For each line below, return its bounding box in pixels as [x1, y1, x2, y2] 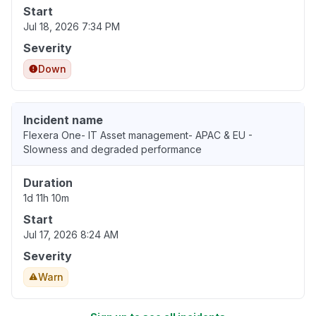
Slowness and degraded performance [23, 143, 202, 156]
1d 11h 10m [23, 192, 69, 205]
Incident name [23, 113, 103, 128]
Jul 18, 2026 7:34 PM [23, 20, 120, 33]
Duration [23, 176, 73, 190]
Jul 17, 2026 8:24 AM [23, 229, 119, 241]
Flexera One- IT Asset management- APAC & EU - [23, 129, 253, 142]
